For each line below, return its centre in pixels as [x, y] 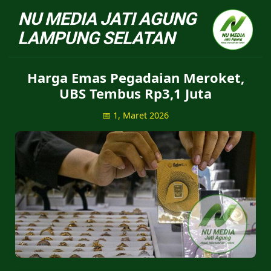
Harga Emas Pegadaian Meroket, [135, 77]
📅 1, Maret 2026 [135, 115]
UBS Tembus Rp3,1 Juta [135, 93]
